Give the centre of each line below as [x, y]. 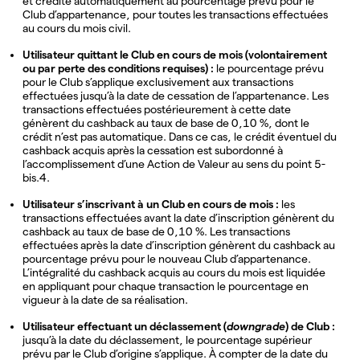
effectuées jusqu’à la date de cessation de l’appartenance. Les [176, 95]
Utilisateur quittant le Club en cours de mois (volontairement [175, 54]
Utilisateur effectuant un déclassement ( [125, 326]
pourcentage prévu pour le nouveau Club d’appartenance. [167, 258]
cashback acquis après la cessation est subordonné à [153, 150]
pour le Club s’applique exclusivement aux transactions [158, 82]
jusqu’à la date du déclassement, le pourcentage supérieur [167, 340]
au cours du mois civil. [77, 28]
